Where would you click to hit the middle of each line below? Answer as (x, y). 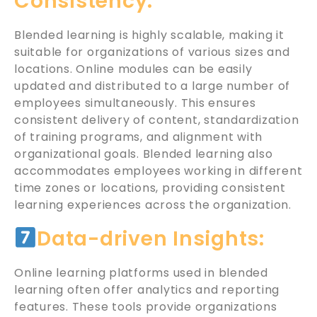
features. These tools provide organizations (146, 306)
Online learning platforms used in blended (141, 272)
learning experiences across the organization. (153, 205)
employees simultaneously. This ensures (135, 103)
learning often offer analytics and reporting (147, 289)
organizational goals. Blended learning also (144, 154)
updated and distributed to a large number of (152, 86)
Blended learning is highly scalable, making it (149, 35)
